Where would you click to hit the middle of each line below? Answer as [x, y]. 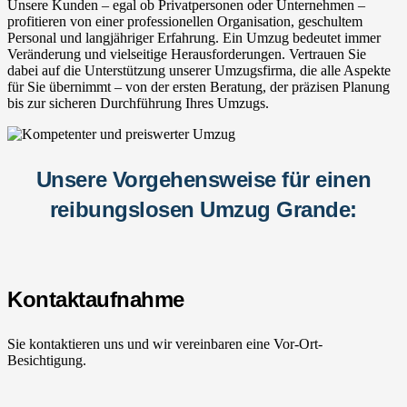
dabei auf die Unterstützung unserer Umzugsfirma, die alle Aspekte [199, 70]
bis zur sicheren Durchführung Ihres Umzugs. [138, 103]
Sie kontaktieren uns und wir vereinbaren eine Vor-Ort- [165, 343]
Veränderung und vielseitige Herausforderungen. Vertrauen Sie [187, 54]
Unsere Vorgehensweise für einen [203, 179]
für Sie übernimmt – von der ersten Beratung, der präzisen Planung [199, 86]
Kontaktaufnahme [96, 299]
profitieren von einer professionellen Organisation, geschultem [185, 21]
